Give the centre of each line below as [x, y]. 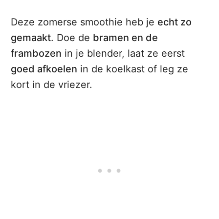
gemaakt [31, 38]
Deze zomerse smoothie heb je [84, 22]
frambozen [36, 54]
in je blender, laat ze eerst [123, 54]
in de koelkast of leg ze [133, 69]
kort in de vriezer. [52, 85]
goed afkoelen [44, 69]
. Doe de [72, 38]
